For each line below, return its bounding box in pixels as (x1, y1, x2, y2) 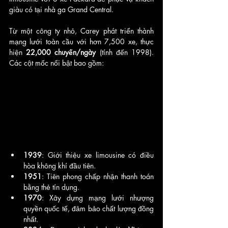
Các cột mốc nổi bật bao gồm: (9, 58, 104, 68)
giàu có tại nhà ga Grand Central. (9, 4, 116, 14)
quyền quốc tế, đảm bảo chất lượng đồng (23, 203, 154, 213)
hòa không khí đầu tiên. (23, 160, 96, 170)
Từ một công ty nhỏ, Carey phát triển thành (9, 25, 154, 36)
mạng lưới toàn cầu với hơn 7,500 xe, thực (9, 36, 154, 46)
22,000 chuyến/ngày (26, 47, 96, 57)
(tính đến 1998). (96, 47, 154, 57)
